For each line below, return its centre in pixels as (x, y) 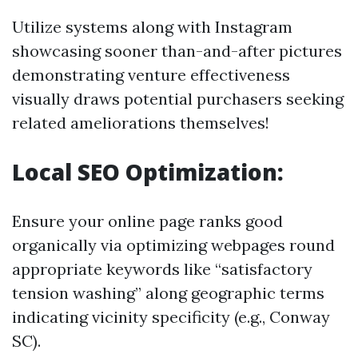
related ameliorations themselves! (141, 123)
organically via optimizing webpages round (173, 245)
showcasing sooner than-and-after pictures (177, 51)
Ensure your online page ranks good (147, 221)
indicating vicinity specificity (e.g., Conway (171, 317)
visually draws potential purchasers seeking (178, 99)
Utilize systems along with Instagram (152, 27)
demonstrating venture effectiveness (151, 75)
